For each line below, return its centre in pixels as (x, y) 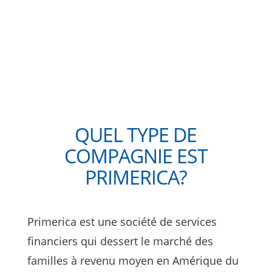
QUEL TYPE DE (136, 134)
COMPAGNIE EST (136, 155)
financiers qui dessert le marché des (120, 241)
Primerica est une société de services (122, 221)
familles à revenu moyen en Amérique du (133, 260)
